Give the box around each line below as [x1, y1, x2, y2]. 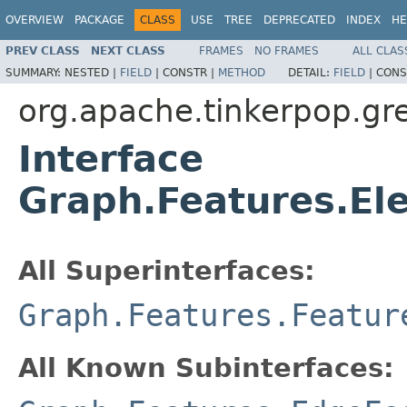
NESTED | [65, 65, 120, 79]
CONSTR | [163, 65, 218, 79]
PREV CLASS [5, 44, 80, 57]
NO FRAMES [254, 44, 319, 57]
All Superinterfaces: [18, 254, 315, 286]
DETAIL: [288, 65, 333, 79]
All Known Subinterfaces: [18, 352, 394, 383]
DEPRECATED [263, 14, 335, 26]
